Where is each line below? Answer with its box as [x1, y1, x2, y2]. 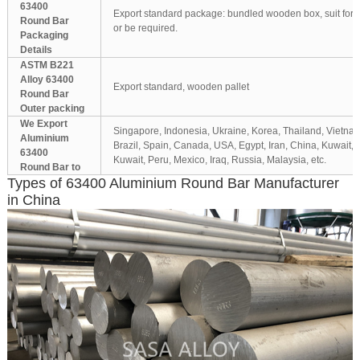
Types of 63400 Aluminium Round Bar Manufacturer [6, 175, 339, 192]
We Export [19, 118, 67, 130]
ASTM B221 [19, 59, 74, 72]
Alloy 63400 [19, 74, 74, 86]
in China [6, 192, 60, 209]
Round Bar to [19, 162, 80, 174]
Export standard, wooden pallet [112, 81, 249, 93]
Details [19, 44, 52, 56]
